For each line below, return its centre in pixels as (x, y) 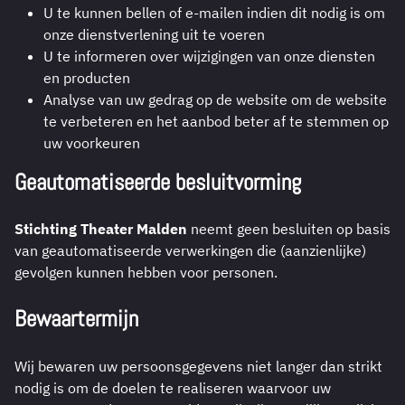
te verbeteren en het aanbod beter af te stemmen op (216, 122)
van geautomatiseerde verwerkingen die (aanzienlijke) (190, 251)
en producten (87, 78)
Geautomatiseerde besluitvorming (158, 182)
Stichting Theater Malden (101, 229)
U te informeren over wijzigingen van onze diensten (209, 57)
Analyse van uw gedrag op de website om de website (215, 100)
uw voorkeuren (92, 143)
